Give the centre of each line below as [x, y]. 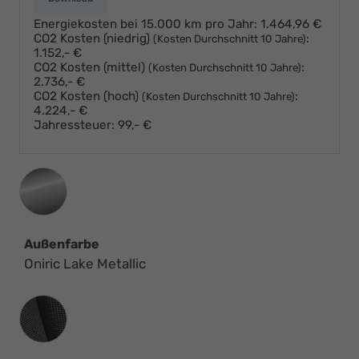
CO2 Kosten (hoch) [88, 97]
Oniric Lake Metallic [85, 263]
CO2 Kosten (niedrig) [93, 39]
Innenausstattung [77, 305]
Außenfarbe [62, 244]
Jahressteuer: [74, 125]
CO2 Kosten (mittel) [91, 68]
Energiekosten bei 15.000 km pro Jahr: [145, 24]
